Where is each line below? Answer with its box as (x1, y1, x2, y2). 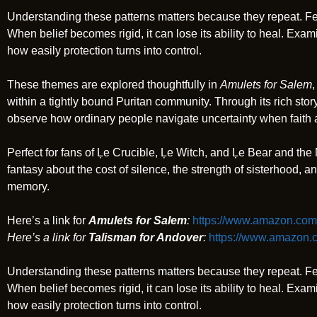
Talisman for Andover (88, 231, 203, 244)
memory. (7, 180, 50, 193)
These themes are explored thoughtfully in (7, 79, 220, 91)
